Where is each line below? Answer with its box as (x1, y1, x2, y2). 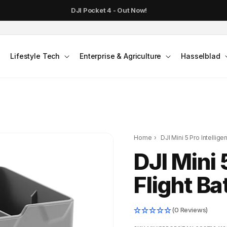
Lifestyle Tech (10, 52, 60, 60)
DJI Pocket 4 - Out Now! (73, 6, 150, 14)
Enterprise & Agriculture (80, 52, 162, 60)
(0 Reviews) (172, 206, 208, 214)
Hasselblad (181, 52, 220, 60)
